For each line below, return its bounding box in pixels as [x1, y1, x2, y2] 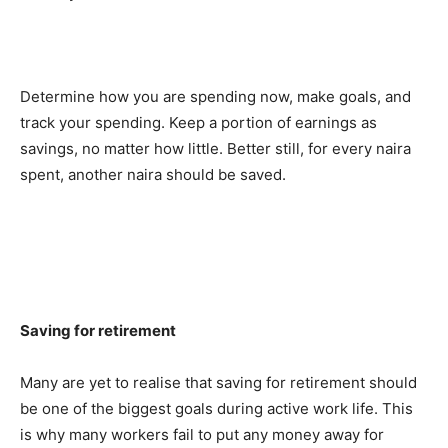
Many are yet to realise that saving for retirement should [20, 372, 417, 392]
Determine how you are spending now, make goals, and [20, 86, 411, 106]
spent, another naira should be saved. [20, 164, 286, 184]
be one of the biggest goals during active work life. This [20, 398, 413, 418]
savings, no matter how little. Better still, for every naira [20, 138, 411, 158]
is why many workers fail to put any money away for [20, 424, 384, 444]
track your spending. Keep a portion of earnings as [20, 112, 377, 132]
